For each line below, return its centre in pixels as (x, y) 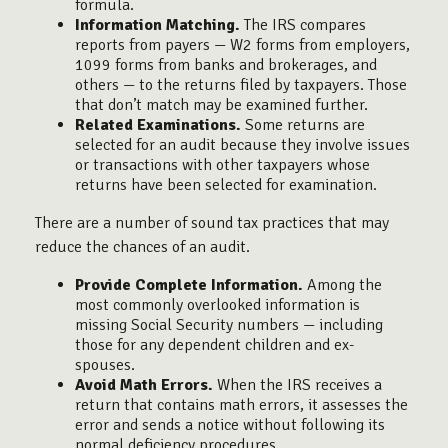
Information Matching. (157, 24)
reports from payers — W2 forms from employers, (242, 44)
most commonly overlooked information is (217, 304)
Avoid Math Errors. (144, 384)
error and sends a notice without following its (230, 424)
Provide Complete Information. (189, 284)
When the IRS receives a (297, 384)
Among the (342, 284)
